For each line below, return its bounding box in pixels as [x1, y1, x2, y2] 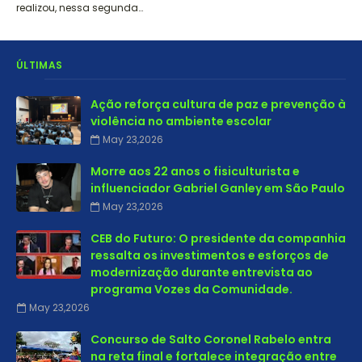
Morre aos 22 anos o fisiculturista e [90, 163, 300, 179]
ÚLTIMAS [16, 58, 63, 72]
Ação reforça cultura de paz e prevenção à [90, 96, 346, 112]
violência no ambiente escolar [90, 113, 271, 129]
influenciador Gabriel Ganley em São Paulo [90, 180, 345, 196]
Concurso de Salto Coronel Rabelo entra [90, 331, 331, 347]
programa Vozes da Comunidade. [90, 281, 293, 297]
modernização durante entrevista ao [90, 264, 313, 280]
